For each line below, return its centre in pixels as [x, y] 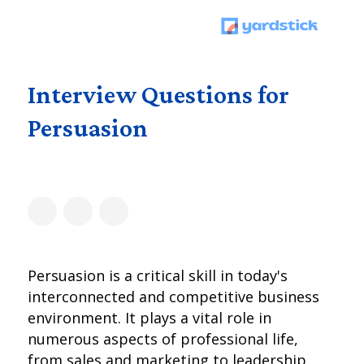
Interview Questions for [159, 94]
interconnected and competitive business [174, 297]
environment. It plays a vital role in [150, 318]
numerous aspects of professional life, [163, 339]
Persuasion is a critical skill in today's [158, 275]
